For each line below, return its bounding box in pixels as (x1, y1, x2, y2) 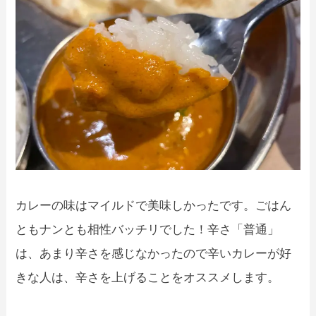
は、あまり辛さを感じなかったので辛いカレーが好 (16, 247, 292, 261)
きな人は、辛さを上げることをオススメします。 (16, 271, 280, 285)
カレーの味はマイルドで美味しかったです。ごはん (16, 199, 292, 213)
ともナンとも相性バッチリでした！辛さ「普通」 (16, 223, 280, 237)
